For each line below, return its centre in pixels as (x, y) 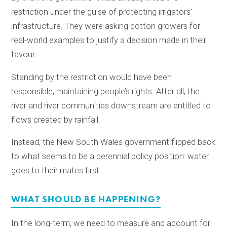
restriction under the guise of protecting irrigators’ (102, 12)
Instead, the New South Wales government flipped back (113, 142)
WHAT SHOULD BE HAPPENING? (86, 199)
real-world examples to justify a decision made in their (109, 40)
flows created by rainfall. (56, 120)
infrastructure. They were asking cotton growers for (106, 26)
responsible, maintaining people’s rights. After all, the (106, 91)
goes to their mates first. (56, 171)
